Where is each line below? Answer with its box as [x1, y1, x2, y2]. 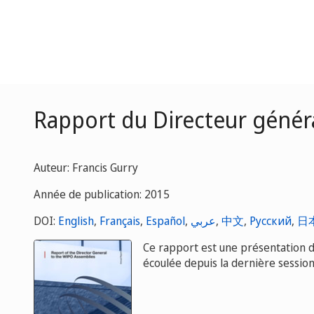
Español [146, 213, 185, 228]
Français [100, 213, 140, 228]
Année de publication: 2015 [34, 186, 170, 202]
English [58, 213, 94, 228]
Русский [250, 213, 292, 228]
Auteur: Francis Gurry [34, 160, 138, 175]
